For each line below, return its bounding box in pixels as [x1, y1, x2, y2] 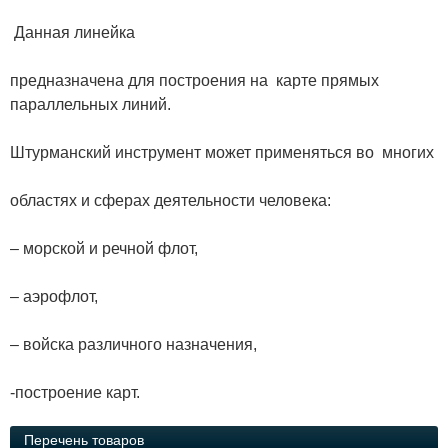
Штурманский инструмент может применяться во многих [10, 144, 434, 161]
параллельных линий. [10, 96, 171, 113]
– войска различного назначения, [10, 336, 257, 353]
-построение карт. [10, 384, 140, 401]
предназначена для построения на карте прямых [10, 72, 379, 89]
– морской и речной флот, [10, 240, 198, 257]
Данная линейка [10, 24, 135, 41]
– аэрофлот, [10, 288, 98, 305]
